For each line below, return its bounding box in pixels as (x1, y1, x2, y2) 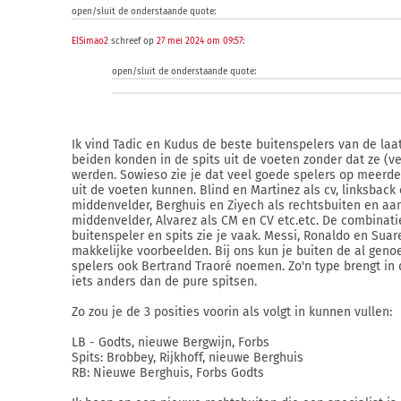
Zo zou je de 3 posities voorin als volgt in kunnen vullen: (72, 304, 392, 320)
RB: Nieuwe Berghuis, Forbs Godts (72, 365, 264, 380)
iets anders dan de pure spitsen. (72, 274, 257, 289)
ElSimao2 (72, 36, 108, 47)
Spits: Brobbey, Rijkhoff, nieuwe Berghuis (72, 350, 303, 365)
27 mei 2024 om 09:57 (157, 36, 243, 47)
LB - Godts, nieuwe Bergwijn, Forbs (72, 335, 269, 350)
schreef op (108, 36, 157, 47)
